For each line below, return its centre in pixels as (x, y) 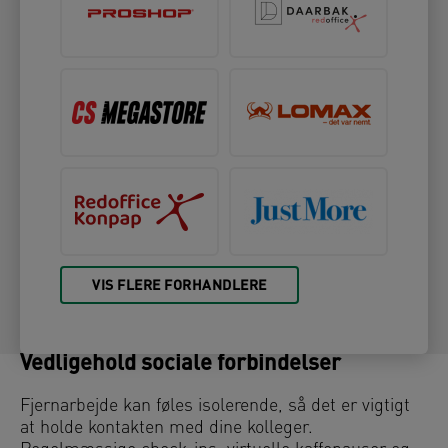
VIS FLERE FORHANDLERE (179, 287)
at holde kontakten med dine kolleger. (166, 429)
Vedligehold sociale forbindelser (180, 365)
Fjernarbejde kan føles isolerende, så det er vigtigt (215, 407)
